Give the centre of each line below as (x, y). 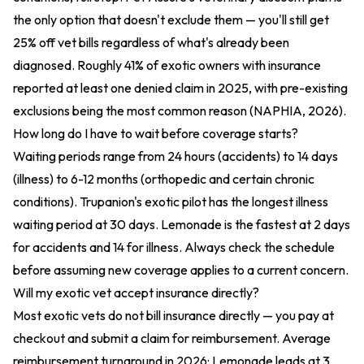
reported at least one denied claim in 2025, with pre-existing (180, 88)
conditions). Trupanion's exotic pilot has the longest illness (171, 201)
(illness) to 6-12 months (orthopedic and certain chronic (164, 179)
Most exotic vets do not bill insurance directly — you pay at (173, 315)
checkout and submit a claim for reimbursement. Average (172, 338)
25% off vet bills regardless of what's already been (151, 42)
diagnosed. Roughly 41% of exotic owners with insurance (167, 65)
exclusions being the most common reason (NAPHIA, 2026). (180, 110)
